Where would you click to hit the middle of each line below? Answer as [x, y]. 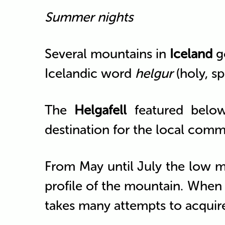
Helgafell [101, 110]
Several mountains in [107, 54]
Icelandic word [90, 73]
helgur [154, 73]
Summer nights [89, 17]
